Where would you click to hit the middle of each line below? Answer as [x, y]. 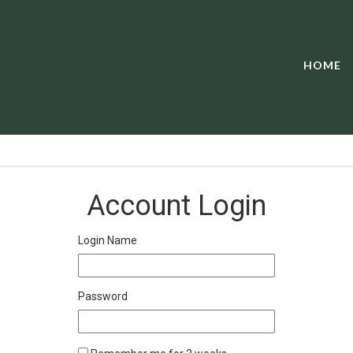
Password [103, 296]
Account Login [176, 205]
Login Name [108, 240]
